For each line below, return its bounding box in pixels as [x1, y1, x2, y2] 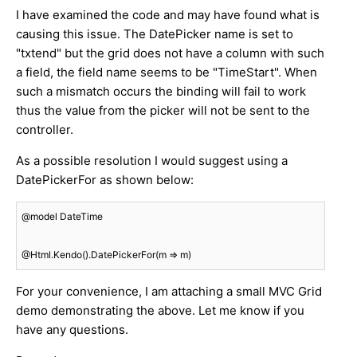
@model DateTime [22, 210, 103, 223]
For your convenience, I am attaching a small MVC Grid [16, 284, 322, 300]
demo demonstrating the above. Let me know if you [16, 303, 304, 319]
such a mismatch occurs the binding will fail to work [16, 84, 306, 100]
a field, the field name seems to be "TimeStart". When [16, 65, 317, 80]
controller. [16, 122, 76, 138]
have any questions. [16, 322, 128, 338]
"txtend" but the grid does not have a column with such [16, 45, 324, 61]
